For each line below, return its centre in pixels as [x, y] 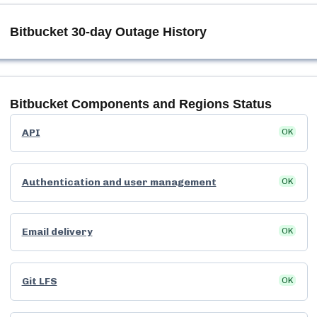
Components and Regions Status [169, 104]
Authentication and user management [119, 182]
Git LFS [39, 281]
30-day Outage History [137, 32]
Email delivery [57, 232]
